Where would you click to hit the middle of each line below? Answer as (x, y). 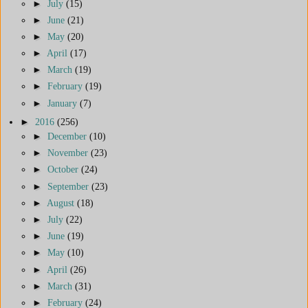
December (68, 136)
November (69, 153)
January (64, 103)
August (62, 202)
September (69, 186)
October (64, 169)
